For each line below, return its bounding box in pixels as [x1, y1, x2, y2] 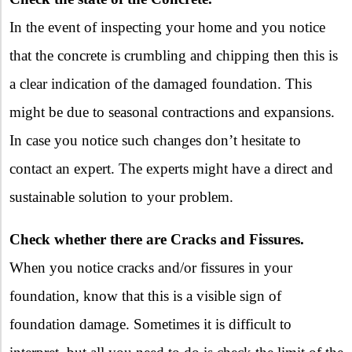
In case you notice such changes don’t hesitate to [9, 132, 301, 149]
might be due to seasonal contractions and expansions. [9, 104, 335, 121]
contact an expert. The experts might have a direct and [9, 160, 333, 178]
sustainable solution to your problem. [9, 189, 233, 206]
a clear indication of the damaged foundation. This [9, 75, 312, 93]
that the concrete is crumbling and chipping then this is [9, 47, 338, 64]
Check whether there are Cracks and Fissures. [9, 231, 304, 248]
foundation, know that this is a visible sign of [9, 288, 281, 305]
